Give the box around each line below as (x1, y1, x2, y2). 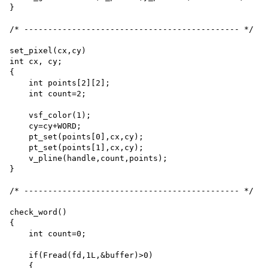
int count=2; (10, 89, 86, 98)
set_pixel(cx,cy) (10, 45, 86, 55)
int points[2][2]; (10, 78, 115, 87)
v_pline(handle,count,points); (10, 153, 167, 163)
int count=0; (10, 229, 86, 238)
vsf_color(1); (10, 110, 96, 120)
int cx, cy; (10, 56, 62, 66)
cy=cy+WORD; (10, 121, 81, 130)
